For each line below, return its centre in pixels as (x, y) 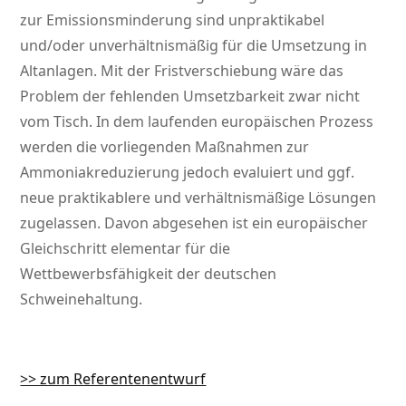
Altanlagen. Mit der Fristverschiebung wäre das (182, 71)
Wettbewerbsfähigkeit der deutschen (149, 274)
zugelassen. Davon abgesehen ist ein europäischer (194, 223)
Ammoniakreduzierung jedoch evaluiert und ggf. (188, 173)
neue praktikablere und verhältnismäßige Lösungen (198, 198)
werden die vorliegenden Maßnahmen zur (165, 147)
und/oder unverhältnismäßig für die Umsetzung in (194, 46)
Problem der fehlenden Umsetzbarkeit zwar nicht (190, 97)
